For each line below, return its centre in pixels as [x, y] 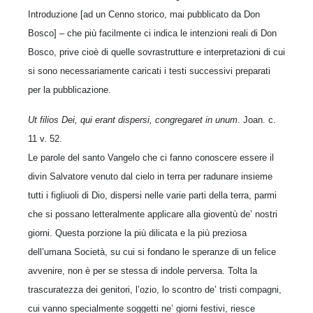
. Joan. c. [257, 119]
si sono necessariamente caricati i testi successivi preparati [149, 71]
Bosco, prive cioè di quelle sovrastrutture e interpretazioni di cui [156, 52]
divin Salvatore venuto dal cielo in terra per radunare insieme [150, 176]
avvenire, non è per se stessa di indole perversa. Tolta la [143, 270]
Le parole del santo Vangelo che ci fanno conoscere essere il [151, 157]
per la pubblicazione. [70, 89]
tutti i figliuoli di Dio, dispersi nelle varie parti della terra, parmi [152, 195]
